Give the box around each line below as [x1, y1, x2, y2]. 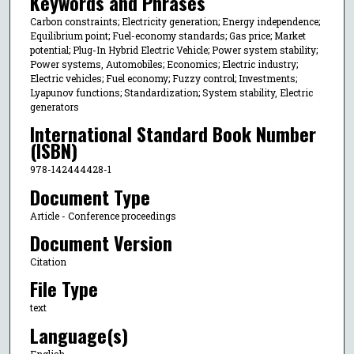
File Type [29, 274, 98, 303]
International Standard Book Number [29, 119, 316, 149]
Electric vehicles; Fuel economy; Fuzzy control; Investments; [29, 71, 297, 85]
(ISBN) [29, 136, 77, 165]
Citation [29, 254, 66, 268]
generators [29, 100, 79, 113]
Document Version [29, 228, 172, 257]
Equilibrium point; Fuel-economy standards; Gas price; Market [29, 28, 306, 42]
